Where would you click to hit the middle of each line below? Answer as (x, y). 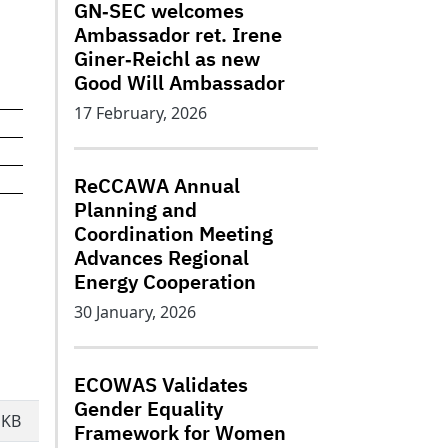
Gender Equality (148, 408)
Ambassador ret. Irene (178, 34)
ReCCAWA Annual (157, 185)
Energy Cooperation (165, 281)
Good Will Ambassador (179, 82)
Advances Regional (161, 257)
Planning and (135, 209)
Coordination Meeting (173, 233)
